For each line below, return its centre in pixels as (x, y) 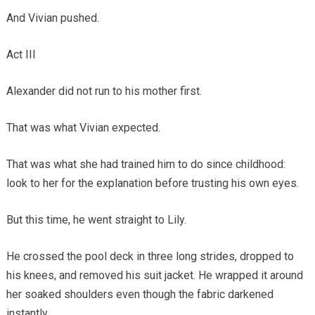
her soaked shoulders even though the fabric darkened (140, 294)
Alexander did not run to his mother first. (104, 91)
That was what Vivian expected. (83, 127)
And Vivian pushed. (52, 18)
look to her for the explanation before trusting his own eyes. (152, 183)
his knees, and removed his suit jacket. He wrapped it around (154, 275)
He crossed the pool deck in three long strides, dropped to (150, 256)
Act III (21, 54)
